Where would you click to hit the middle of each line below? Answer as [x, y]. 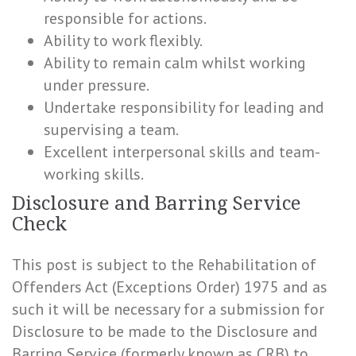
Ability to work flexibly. [123, 41]
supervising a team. [111, 130]
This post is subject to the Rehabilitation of [164, 265]
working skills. [94, 174]
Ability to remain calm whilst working [175, 63]
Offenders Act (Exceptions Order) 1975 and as [170, 287]
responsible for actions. [125, 18]
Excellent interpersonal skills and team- [182, 152]
